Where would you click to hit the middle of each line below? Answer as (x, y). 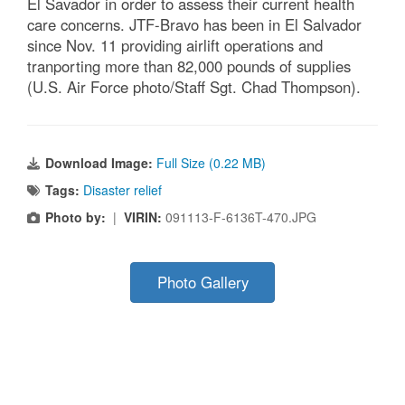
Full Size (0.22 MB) (211, 163)
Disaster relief (122, 190)
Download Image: (101, 163)
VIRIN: (145, 217)
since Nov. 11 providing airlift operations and (175, 46)
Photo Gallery (202, 283)
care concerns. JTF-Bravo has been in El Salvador (194, 25)
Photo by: (75, 217)
